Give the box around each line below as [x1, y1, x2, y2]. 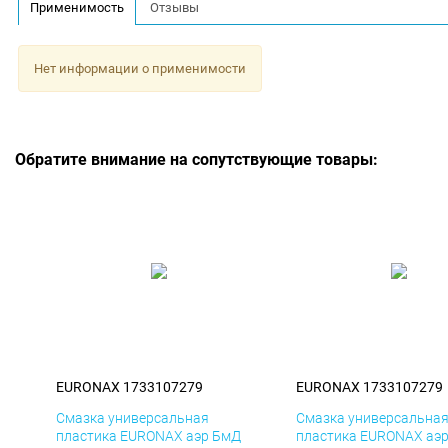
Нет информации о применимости [33, 60, 246, 76]
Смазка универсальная [56, 410, 209, 427]
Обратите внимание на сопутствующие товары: [15, 150, 378, 170]
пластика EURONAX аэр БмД [56, 428, 241, 445]
